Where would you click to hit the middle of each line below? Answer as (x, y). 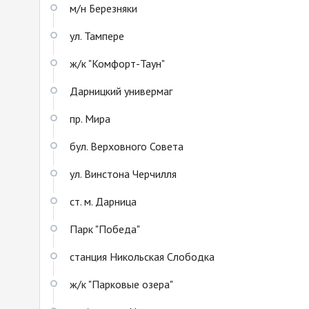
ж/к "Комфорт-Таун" (117, 63)
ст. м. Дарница (103, 201)
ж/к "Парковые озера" (121, 284)
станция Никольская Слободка (142, 256)
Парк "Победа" (105, 229)
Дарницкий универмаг (121, 91)
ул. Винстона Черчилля (123, 173)
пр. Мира (90, 118)
